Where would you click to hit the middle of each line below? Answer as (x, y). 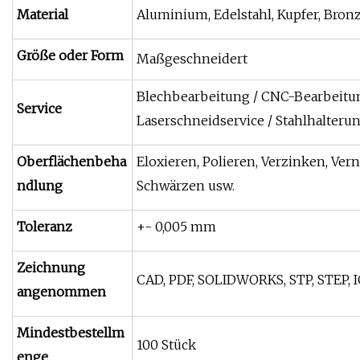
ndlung (40, 186)
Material (43, 15)
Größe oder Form (70, 56)
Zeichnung (51, 268)
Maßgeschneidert (192, 59)
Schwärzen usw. (186, 186)
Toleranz (45, 227)
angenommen (61, 292)
